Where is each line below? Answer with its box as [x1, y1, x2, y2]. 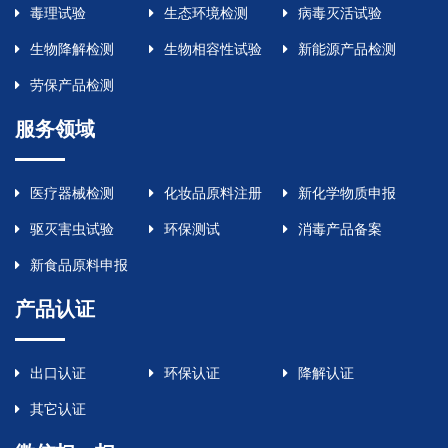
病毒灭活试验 [297, 5, 382, 22]
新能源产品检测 [297, 41, 396, 58]
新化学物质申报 [297, 185, 396, 202]
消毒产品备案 [297, 221, 382, 238]
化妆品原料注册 [163, 185, 262, 202]
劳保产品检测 [30, 77, 114, 94]
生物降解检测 [30, 41, 114, 58]
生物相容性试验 [163, 41, 262, 58]
